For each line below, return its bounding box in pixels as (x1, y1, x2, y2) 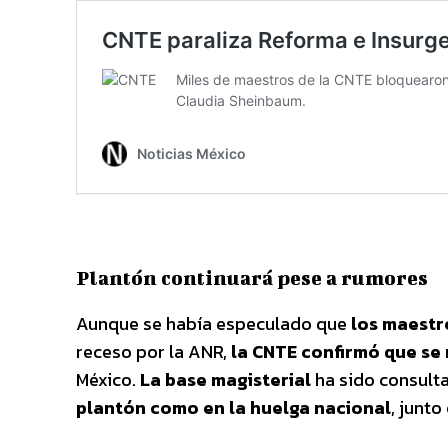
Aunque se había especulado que (76, 309, 351, 337)
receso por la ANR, (76, 337, 231, 365)
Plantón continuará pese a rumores (76, 265, 428, 289)
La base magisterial (140, 365, 311, 393)
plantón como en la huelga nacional (76, 393, 391, 421)
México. (76, 365, 140, 393)
